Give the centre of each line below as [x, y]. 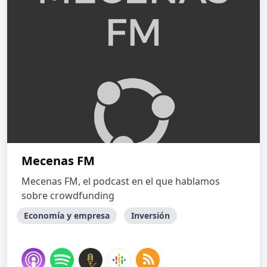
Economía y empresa [67, 215]
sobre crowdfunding [68, 195]
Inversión [150, 215]
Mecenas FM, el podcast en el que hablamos [121, 181]
